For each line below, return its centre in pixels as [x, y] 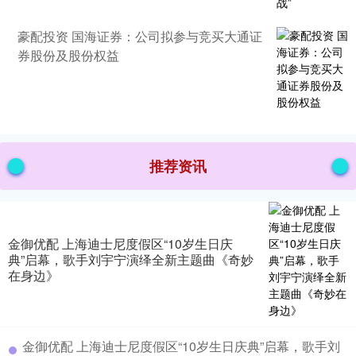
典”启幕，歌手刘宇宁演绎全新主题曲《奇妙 [131, 260]
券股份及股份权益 [68, 55]
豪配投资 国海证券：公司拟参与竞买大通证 [140, 36]
